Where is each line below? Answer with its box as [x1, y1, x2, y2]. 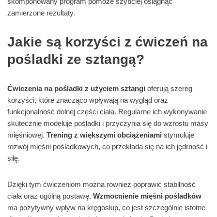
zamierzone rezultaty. [7, 9, 75, 17]
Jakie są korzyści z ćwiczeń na [7, 34, 208, 50]
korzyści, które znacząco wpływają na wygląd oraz [7, 96, 168, 105]
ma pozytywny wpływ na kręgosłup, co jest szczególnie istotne [7, 203, 205, 212]
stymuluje [162, 131, 194, 139]
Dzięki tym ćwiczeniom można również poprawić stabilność [7, 180, 196, 189]
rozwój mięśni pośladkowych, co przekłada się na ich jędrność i [7, 142, 207, 151]
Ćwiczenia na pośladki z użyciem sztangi [7, 84, 145, 93]
